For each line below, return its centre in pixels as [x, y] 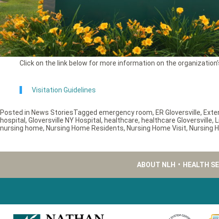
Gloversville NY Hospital [65, 120]
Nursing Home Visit [156, 128]
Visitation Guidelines [64, 90]
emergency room [126, 113]
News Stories [52, 113]
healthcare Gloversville [177, 120]
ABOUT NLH [156, 165]
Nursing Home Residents [85, 128]
